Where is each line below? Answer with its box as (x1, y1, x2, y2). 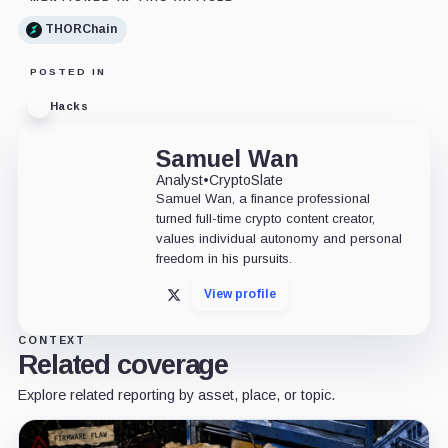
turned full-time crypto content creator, (155, 210, 375, 226)
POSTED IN (29, 65, 106, 77)
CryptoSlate (208, 171, 283, 188)
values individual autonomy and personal (155, 230, 402, 246)
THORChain (44, 22, 117, 37)
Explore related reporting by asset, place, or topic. (17, 386, 335, 403)
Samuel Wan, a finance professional (155, 190, 370, 206)
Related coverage (17, 348, 229, 380)
